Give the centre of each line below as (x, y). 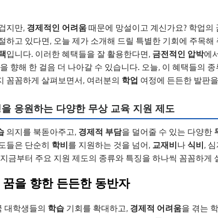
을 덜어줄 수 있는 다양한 (168, 132)
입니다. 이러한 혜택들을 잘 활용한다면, (79, 54)
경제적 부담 (100, 132)
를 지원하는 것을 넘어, (110, 145)
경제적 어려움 (156, 208)
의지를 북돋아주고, (41, 132)
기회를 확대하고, (97, 208)
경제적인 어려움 (57, 27)
